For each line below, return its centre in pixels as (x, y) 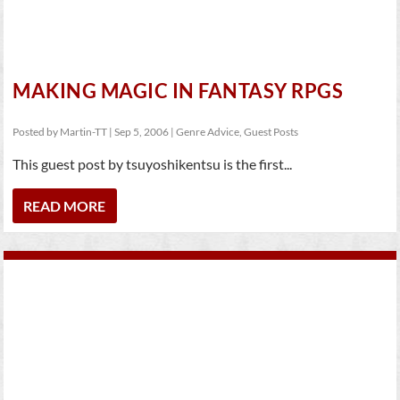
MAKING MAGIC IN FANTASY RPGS (178, 91)
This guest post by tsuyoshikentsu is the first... (153, 164)
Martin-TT (84, 132)
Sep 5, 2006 (142, 132)
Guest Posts (271, 132)
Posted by (37, 132)
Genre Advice (208, 132)
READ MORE (65, 206)
